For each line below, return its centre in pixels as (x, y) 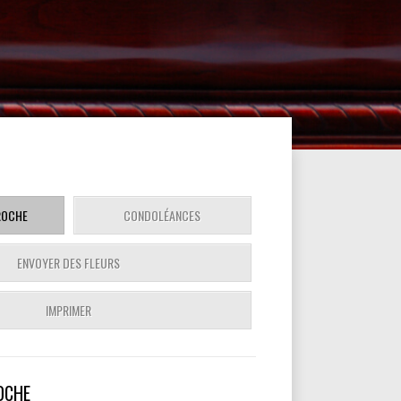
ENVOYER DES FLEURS (68, 263)
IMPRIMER (68, 310)
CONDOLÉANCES (162, 215)
